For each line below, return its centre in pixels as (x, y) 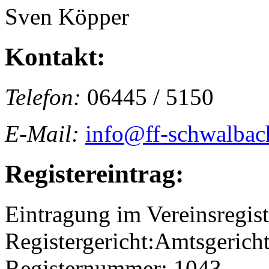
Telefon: (43, 97)
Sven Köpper (67, 17)
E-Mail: (42, 133)
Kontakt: (55, 56)
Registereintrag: (94, 174)
